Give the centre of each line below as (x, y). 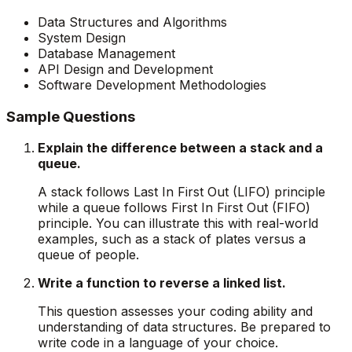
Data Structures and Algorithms (132, 22)
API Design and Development (125, 69)
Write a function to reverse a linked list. (162, 283)
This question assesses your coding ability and (175, 312)
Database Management (106, 53)
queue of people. (88, 255)
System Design (82, 37)
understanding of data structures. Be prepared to (184, 327)
